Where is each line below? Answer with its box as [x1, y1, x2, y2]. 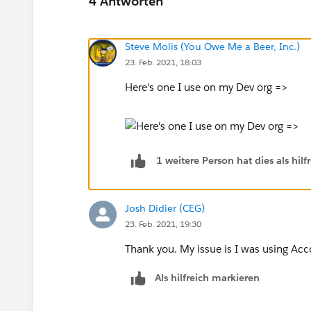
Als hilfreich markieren [155, 271, 260, 284]
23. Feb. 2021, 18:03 [125, 56, 201, 68]
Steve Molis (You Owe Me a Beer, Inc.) [125, 40, 300, 53]
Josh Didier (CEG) [125, 201, 205, 215]
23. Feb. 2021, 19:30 [125, 217, 201, 230]
